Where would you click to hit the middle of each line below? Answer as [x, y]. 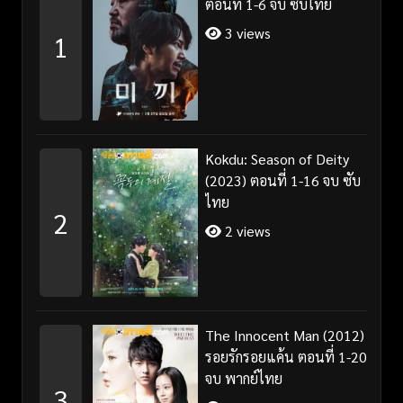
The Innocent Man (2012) [284, 335]
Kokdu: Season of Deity [277, 158]
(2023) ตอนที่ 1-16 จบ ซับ [282, 180]
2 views [246, 230]
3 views [246, 32]
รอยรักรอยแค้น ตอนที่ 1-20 [286, 356]
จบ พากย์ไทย [243, 378]
